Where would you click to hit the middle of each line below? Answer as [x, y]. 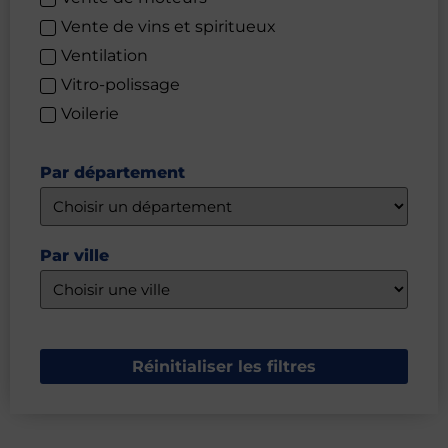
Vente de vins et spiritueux [168, 26]
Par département [112, 173]
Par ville [74, 256]
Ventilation [104, 55]
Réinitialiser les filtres [224, 367]
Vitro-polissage [120, 84]
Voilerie [90, 113]
